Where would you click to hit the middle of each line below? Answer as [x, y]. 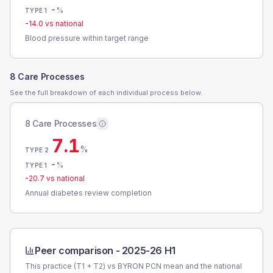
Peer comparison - [78, 250]
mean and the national [202, 266]
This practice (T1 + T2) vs [71, 266]
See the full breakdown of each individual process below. [106, 93]
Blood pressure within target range [87, 38]
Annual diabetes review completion [88, 193]
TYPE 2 [37, 150]
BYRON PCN [140, 266]
